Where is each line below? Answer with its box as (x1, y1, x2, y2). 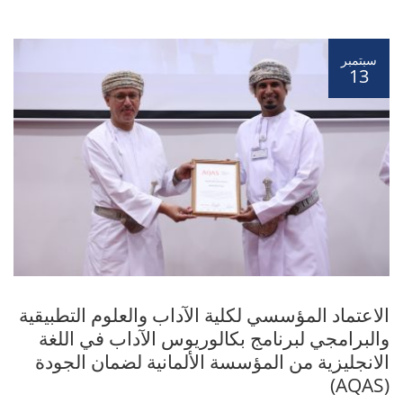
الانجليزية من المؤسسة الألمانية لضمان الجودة (35, 348, 390, 374)
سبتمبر (341, 50, 377, 68)
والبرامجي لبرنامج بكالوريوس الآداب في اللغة (39, 325, 390, 351)
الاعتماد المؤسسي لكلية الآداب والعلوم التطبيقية (19, 301, 390, 327)
